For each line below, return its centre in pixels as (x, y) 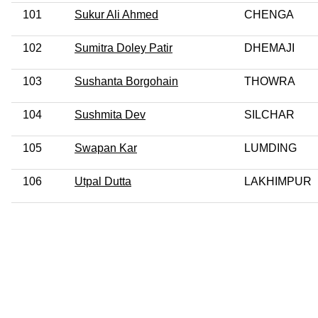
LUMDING (270, 148)
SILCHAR (269, 114)
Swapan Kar (106, 148)
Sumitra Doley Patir (124, 48)
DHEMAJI (269, 48)
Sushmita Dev (110, 114)
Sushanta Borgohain (126, 81)
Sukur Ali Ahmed (116, 14)
